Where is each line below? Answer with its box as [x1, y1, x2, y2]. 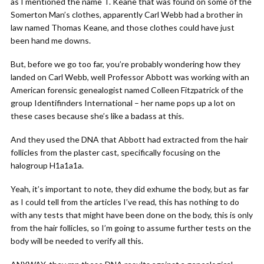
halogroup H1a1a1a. [11, 160, 84, 170]
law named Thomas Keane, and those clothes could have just [11, 22, 235, 32]
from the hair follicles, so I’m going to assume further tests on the [11, 223, 251, 233]
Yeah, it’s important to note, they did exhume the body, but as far [11, 184, 249, 194]
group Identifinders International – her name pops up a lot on [11, 98, 235, 108]
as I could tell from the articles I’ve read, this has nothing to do [11, 197, 239, 207]
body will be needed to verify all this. [11, 236, 143, 246]
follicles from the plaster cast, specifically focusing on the [11, 147, 220, 157]
